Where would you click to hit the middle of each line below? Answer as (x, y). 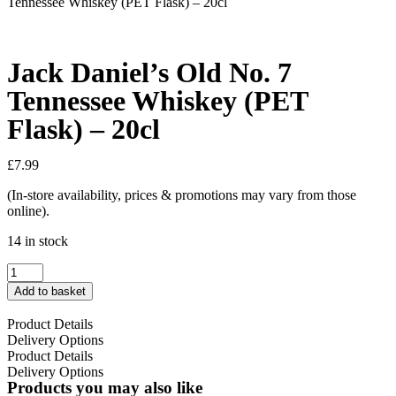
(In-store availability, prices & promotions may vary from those (182, 195)
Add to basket (50, 291)
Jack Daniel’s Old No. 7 (149, 72)
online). (28, 211)
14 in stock (38, 241)
